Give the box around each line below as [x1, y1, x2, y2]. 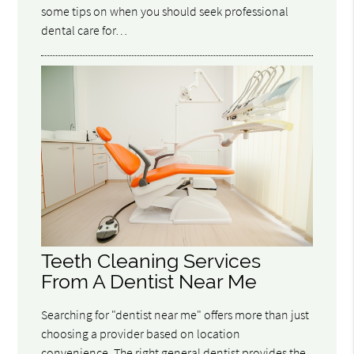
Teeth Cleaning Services [41, 249, 262, 273]
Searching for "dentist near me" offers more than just [41, 306, 310, 322]
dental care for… [41, 21, 128, 38]
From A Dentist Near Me [41, 269, 258, 293]
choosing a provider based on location [41, 325, 241, 341]
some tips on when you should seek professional [41, 2, 289, 19]
